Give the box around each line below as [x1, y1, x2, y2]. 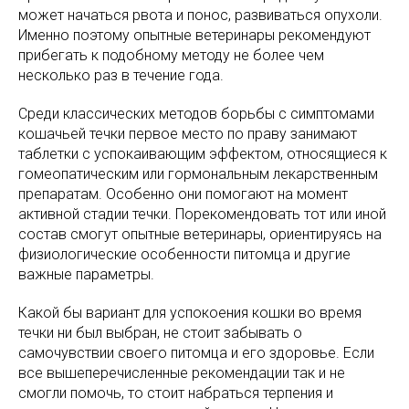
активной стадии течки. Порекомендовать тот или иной [18, 204, 386, 223]
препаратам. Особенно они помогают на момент [18, 184, 348, 203]
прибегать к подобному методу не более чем [18, 46, 324, 64]
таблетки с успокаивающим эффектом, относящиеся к [18, 144, 387, 163]
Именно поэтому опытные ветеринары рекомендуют [18, 26, 371, 44]
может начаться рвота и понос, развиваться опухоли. [18, 5, 383, 24]
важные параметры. [18, 265, 154, 283]
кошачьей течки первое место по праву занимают [18, 124, 357, 142]
